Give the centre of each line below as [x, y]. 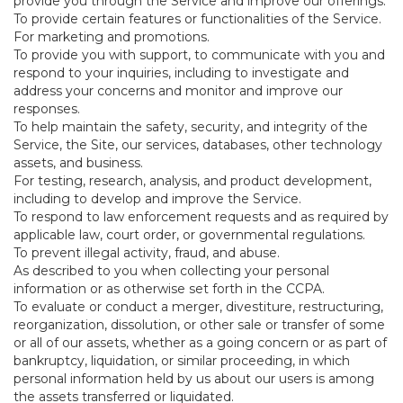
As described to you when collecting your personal [171, 271]
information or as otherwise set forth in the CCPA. [169, 289]
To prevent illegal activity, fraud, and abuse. [147, 253]
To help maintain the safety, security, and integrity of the [191, 127]
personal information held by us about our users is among [194, 379]
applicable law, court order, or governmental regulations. [189, 235]
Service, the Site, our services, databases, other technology [198, 145]
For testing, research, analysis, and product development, [193, 181]
